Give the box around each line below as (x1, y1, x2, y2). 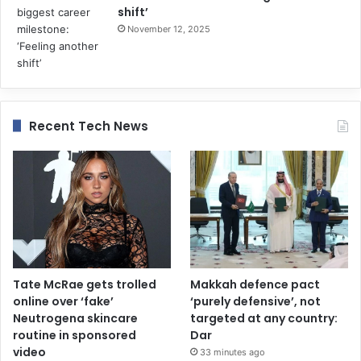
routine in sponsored (13, 327, 136, 344)
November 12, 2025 (127, 23, 210, 35)
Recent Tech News (29, 117, 148, 135)
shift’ (118, 3, 148, 20)
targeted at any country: (190, 310, 338, 327)
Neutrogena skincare (13, 310, 138, 327)
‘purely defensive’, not (190, 293, 322, 310)
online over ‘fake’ (13, 293, 114, 310)
